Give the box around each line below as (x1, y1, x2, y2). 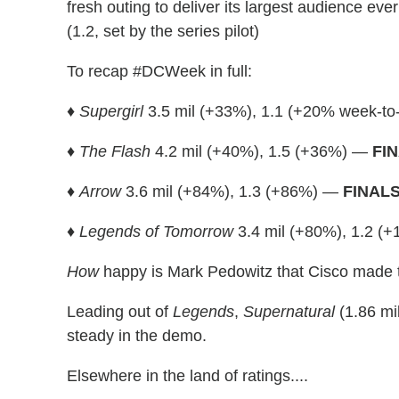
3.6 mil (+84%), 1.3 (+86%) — (121, 182, 343, 200)
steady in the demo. (67, 326, 207, 345)
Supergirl (79, 102, 143, 120)
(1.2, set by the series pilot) (67, 21, 259, 40)
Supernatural (243, 302, 335, 321)
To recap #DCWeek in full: (67, 61, 252, 80)
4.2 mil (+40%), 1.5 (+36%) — (151, 142, 372, 160)
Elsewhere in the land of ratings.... (67, 366, 308, 385)
